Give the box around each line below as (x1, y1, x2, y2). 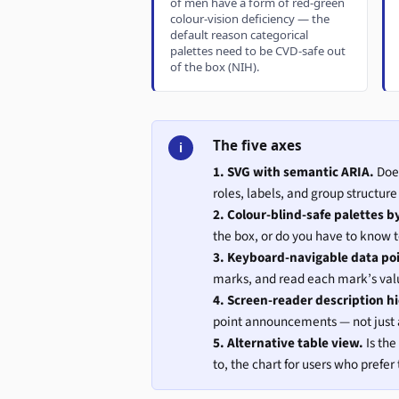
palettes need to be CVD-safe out (170, 43, 346, 60)
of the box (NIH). (170, 59, 261, 76)
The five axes (212, 135, 302, 154)
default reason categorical (170, 27, 309, 44)
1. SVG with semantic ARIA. (212, 161, 374, 182)
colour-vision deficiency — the (170, 11, 330, 28)
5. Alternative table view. (212, 332, 363, 353)
